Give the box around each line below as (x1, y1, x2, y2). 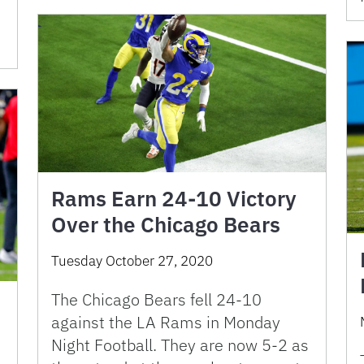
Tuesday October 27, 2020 (51, 251, 213, 270)
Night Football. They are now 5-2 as (51, 333, 309, 356)
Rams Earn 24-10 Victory (51, 184, 297, 212)
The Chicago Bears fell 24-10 (51, 288, 262, 310)
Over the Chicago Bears (51, 210, 280, 238)
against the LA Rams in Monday (51, 310, 280, 333)
